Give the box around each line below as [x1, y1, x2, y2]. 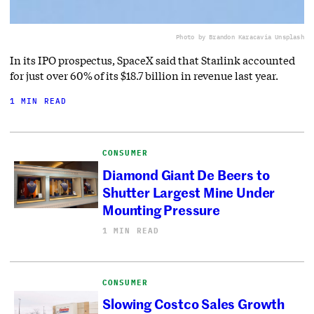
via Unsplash [260, 32, 304, 41]
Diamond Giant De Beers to [102, 164, 270, 184]
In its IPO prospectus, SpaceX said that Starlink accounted [10, 53, 295, 67]
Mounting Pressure [102, 199, 223, 219]
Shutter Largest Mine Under [102, 182, 275, 201]
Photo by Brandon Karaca [176, 32, 261, 41]
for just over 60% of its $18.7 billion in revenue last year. [10, 68, 278, 83]
